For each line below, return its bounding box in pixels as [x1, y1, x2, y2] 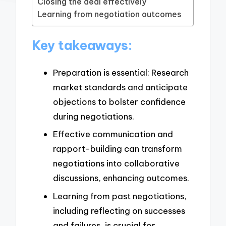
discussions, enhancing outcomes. [53, 173, 189, 184]
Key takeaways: [32, 37, 133, 53]
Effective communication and [53, 129, 173, 140]
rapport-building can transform [53, 143, 182, 154]
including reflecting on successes [53, 205, 185, 216]
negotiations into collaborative [53, 158, 180, 169]
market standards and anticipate [53, 81, 188, 92]
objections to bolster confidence [53, 96, 186, 107]
